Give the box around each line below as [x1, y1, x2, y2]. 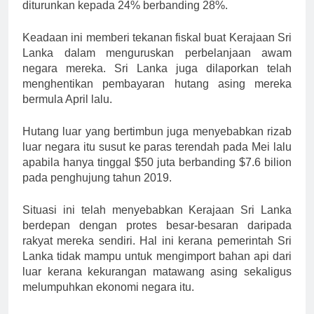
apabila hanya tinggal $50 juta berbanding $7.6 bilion [22, 156, 292, 168]
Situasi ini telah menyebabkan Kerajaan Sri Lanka [22, 203, 292, 216]
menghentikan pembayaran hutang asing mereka [22, 77, 292, 90]
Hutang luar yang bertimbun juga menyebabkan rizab [22, 125, 292, 137]
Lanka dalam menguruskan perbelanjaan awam [22, 46, 292, 59]
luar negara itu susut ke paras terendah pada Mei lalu [22, 140, 292, 153]
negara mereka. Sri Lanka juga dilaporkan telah [22, 62, 292, 74]
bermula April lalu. [22, 93, 112, 105]
